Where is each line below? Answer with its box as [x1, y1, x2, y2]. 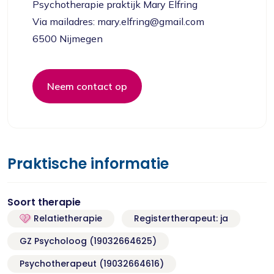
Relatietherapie [31, 212, 102, 224]
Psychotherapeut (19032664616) [20, 257, 164, 270]
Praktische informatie [7, 154, 169, 174]
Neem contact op [47, 80, 127, 92]
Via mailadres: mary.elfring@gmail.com [32, 15, 204, 28]
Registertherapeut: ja [133, 212, 228, 224]
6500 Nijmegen [32, 32, 103, 45]
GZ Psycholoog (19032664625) [20, 235, 157, 247]
